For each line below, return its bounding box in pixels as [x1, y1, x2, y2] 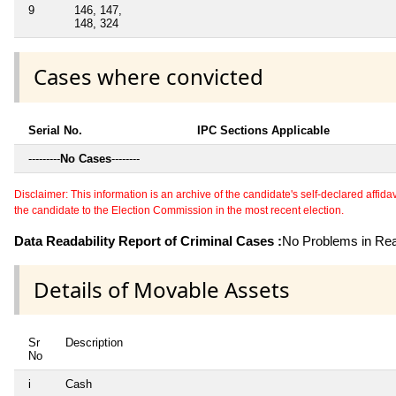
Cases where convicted [34, 62, 263, 92]
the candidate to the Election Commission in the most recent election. [14, 203, 344, 217]
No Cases [60, 151, 111, 165]
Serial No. [28, 123, 82, 137]
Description [65, 335, 123, 349]
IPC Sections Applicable [197, 123, 330, 137]
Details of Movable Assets [34, 274, 290, 304]
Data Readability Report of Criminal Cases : [14, 232, 282, 248]
